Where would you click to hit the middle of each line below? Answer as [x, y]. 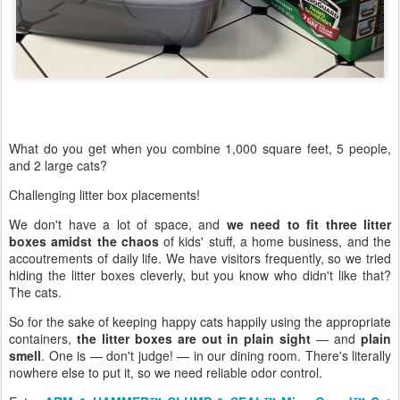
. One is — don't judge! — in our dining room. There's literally [216, 355]
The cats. [35, 292]
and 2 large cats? [58, 165]
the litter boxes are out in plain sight [194, 338]
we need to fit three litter [309, 224]
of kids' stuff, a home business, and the [275, 241]
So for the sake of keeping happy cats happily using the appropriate [200, 321]
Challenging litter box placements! [104, 194]
